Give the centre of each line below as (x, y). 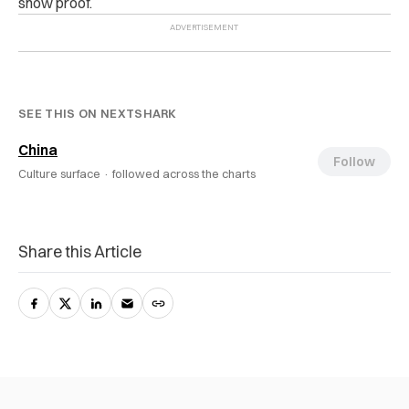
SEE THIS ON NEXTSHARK (98, 113)
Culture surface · (65, 173)
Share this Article (80, 251)
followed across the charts (184, 173)
